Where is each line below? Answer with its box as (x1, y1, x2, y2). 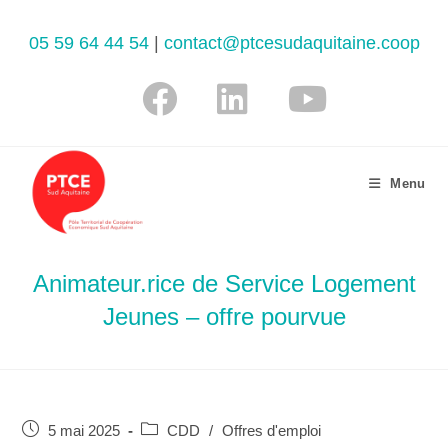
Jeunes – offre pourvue (102, 303, 346, 330)
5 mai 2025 (48, 423, 121, 439)
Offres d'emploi (222, 423, 322, 439)
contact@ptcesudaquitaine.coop (163, 33, 420, 53)
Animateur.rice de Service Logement (32, 270, 416, 297)
